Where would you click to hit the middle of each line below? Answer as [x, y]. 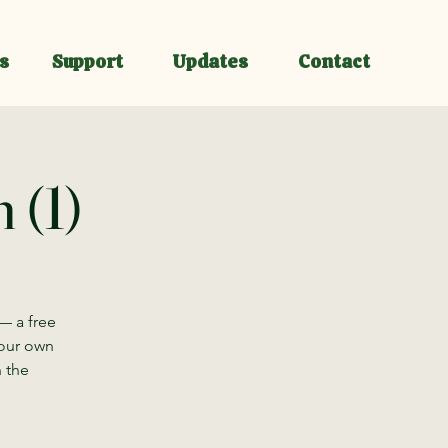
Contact [333, 61]
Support [87, 61]
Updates [210, 61]
